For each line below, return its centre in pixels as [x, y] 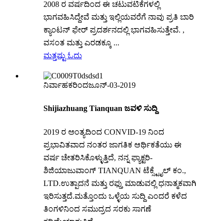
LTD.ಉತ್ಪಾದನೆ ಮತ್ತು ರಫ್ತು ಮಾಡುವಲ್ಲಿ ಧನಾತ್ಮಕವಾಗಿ [120, 183]
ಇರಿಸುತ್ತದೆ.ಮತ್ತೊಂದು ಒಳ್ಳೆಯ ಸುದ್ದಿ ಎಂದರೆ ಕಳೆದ [115, 196]
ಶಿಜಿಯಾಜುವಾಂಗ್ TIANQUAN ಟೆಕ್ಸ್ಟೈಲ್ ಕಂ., [115, 170]
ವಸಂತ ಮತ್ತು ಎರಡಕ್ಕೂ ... [81, 43]
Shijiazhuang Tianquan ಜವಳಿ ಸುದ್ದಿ [100, 109]
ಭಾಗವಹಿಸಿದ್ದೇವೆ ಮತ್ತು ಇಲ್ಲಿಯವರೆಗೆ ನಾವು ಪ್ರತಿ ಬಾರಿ [119, 17]
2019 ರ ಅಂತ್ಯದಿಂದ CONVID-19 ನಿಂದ [104, 132]
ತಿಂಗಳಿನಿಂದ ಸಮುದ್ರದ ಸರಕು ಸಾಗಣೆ [97, 209]
